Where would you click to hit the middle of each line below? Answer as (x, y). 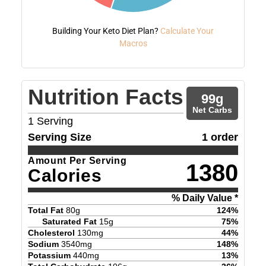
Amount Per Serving (77, 160)
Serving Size (59, 137)
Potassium (49, 255)
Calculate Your (187, 31)
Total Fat (45, 210)
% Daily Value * (205, 198)
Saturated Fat (69, 221)
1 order (220, 137)
